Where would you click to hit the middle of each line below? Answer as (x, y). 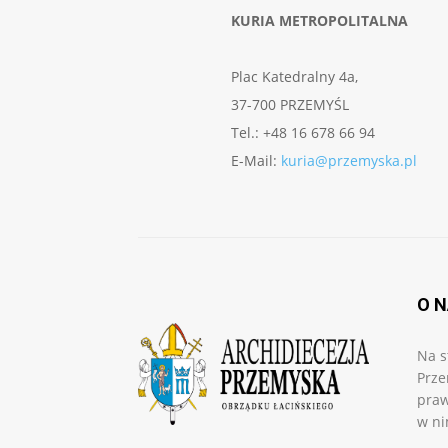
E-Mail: (256, 161)
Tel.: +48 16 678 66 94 (303, 133)
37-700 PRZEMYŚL (290, 105)
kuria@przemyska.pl (349, 161)
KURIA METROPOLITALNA (319, 21)
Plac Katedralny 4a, (294, 77)
